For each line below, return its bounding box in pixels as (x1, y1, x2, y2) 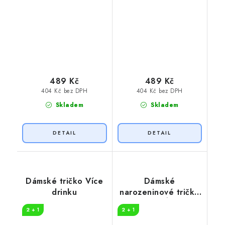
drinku (52, 186, 77, 198)
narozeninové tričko (120, 186, 200, 198)
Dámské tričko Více (26, 175, 103, 187)
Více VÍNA (139, 197, 180, 209)
